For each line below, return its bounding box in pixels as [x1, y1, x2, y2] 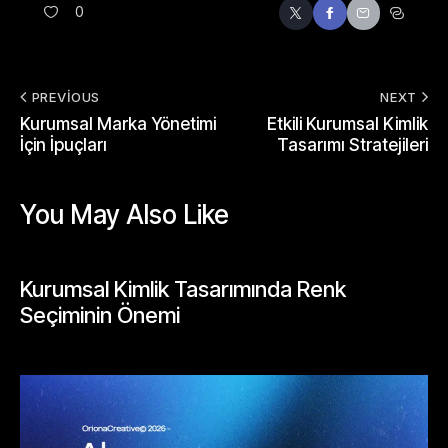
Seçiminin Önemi [20, 301, 180, 328]
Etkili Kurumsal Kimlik [267, 113, 428, 134]
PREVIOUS [31, 88, 100, 105]
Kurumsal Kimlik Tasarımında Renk [20, 275, 346, 302]
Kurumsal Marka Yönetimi [20, 113, 216, 134]
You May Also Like [20, 198, 229, 230]
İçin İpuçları [20, 134, 107, 155]
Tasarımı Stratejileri [277, 134, 428, 155]
